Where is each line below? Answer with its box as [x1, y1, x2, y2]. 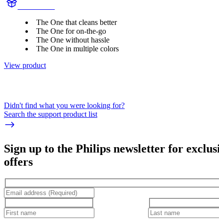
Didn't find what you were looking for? [4, 101, 125, 110]
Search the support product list [4, 110, 97, 119]
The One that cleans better [36, 18, 117, 27]
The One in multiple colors [36, 44, 119, 53]
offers [4, 155, 33, 168]
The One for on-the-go [36, 27, 106, 36]
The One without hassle [36, 36, 109, 44]
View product [4, 61, 46, 70]
